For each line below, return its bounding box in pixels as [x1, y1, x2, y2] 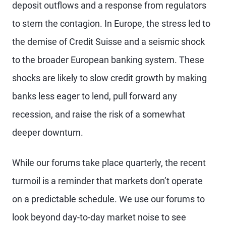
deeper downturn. [12, 127, 83, 138]
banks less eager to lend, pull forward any [12, 91, 177, 101]
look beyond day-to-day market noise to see [12, 212, 186, 222]
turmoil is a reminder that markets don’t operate [12, 176, 203, 186]
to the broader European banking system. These [12, 54, 204, 65]
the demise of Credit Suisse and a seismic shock [12, 36, 205, 47]
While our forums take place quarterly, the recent [12, 157, 206, 168]
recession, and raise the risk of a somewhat [12, 109, 185, 120]
